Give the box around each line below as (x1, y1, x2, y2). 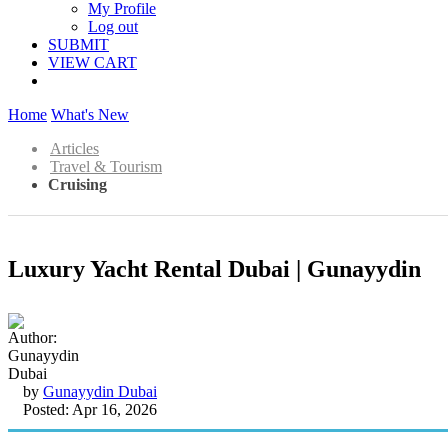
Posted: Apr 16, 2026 (23, 400, 157, 418)
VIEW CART (48, 54, 137, 71)
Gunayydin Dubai (43, 382, 157, 400)
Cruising (48, 176, 107, 193)
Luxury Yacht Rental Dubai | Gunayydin (8, 255, 421, 282)
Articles (50, 140, 99, 157)
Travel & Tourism (50, 158, 162, 175)
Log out (88, 18, 138, 35)
